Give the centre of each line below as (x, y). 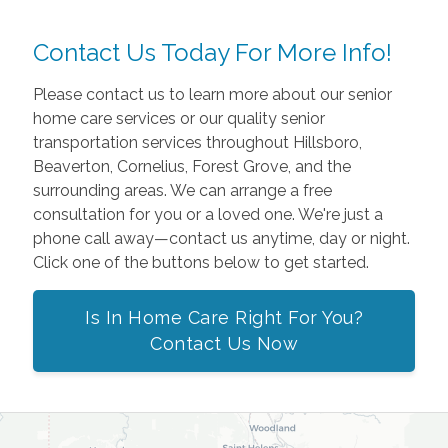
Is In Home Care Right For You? (224, 317)
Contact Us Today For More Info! (212, 52)
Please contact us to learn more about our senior (212, 94)
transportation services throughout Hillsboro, (197, 142)
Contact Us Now (224, 343)
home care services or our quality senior (178, 118)
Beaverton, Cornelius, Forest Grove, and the (191, 166)
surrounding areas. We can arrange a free (182, 190)
